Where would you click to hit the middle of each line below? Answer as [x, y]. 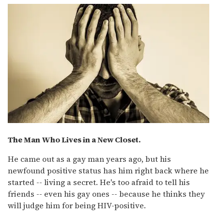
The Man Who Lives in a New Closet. [74, 140]
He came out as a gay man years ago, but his [89, 159]
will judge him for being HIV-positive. [77, 206]
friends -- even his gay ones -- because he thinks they [106, 194]
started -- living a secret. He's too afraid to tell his [99, 182]
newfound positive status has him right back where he [108, 171]
